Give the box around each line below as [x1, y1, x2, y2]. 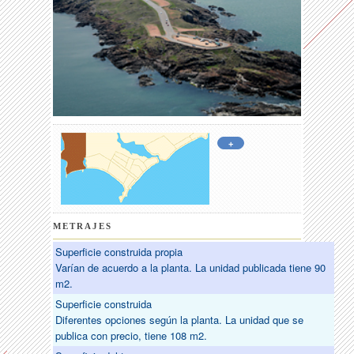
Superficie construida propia [55, 244, 183, 260]
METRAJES [53, 221, 113, 232]
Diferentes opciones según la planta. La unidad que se [55, 312, 304, 328]
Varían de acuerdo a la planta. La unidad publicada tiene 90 [55, 260, 326, 276]
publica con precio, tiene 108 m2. [55, 328, 211, 344]
